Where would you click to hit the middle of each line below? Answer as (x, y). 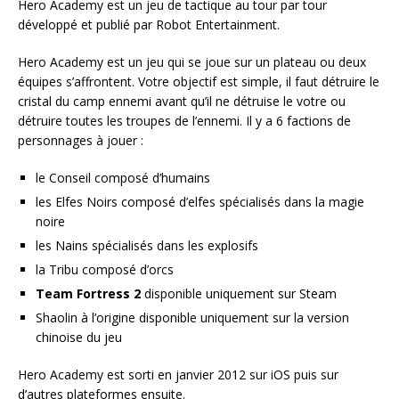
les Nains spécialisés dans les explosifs (147, 246)
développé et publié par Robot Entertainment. (149, 25)
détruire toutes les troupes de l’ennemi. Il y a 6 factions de (184, 121)
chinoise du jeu (79, 338)
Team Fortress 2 (88, 294)
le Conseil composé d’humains (123, 178)
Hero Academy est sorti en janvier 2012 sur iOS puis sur (178, 375)
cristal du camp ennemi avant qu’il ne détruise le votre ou (182, 102)
